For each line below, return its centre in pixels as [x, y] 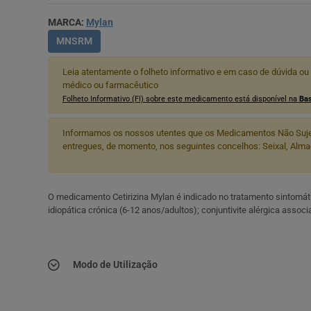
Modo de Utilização [115, 264]
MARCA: [67, 22]
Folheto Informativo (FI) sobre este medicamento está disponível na [181, 99]
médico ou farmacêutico [110, 85]
